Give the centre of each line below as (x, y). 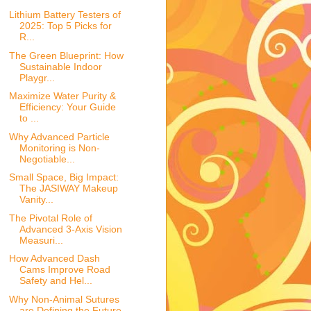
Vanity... (36, 200)
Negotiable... (47, 159)
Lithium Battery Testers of (65, 15)
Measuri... (41, 240)
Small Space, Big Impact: (64, 177)
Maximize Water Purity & (62, 96)
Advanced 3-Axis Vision (70, 229)
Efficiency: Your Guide (67, 107)
